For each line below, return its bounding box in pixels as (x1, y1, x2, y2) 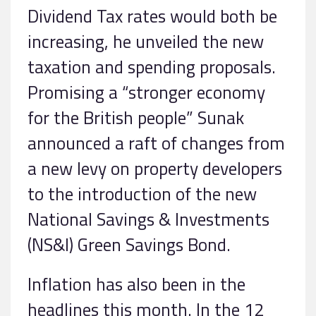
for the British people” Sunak (28, 103, 244, 131)
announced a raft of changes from (28, 128, 285, 157)
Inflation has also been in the (28, 269, 245, 298)
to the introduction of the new (28, 179, 257, 207)
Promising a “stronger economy (28, 78, 265, 106)
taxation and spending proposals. (28, 52, 276, 80)
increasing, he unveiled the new (28, 27, 264, 55)
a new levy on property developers (28, 154, 282, 182)
